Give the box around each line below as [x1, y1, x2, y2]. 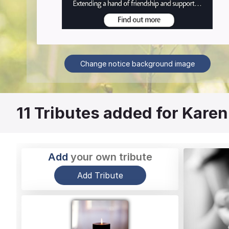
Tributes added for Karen [34, 103, 228, 123]
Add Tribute [77, 170, 123, 180]
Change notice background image [80, 59, 195, 68]
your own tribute [67, 150, 152, 163]
